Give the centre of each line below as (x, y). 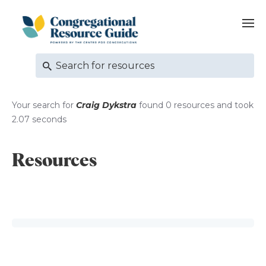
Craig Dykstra (107, 105)
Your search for (44, 105)
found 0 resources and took (196, 105)
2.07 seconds (39, 119)
